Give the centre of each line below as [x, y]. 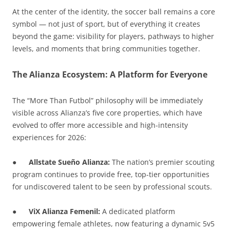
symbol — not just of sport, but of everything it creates [106, 24]
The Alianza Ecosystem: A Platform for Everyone [110, 74]
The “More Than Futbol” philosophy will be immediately [108, 100]
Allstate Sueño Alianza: [70, 162]
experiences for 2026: [49, 137]
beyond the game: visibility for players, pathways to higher [113, 36]
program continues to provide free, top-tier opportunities [111, 174]
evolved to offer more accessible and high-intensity [100, 125]
